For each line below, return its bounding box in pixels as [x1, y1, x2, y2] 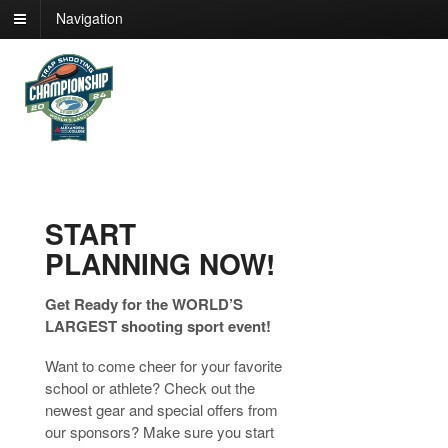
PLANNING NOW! [45, 243, 275, 285]
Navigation [56, 8, 123, 29]
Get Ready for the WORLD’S [45, 293, 243, 316]
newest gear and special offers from [45, 399, 278, 421]
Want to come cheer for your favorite [45, 355, 282, 377]
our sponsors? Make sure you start [45, 421, 274, 443]
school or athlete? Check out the [45, 377, 255, 399]
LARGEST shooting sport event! [45, 315, 271, 338]
